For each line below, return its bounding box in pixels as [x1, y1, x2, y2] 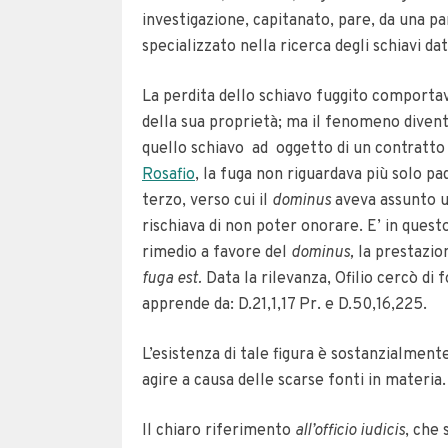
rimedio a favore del [142, 243, 291, 263]
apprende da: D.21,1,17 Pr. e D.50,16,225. [142, 295, 427, 315]
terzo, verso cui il [142, 191, 272, 211]
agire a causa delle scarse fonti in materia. [142, 371, 446, 391]
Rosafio [142, 165, 195, 185]
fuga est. [142, 269, 206, 289]
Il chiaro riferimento [142, 421, 295, 441]
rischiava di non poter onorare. [142, 217, 367, 237]
